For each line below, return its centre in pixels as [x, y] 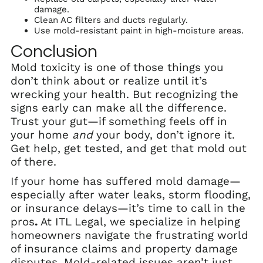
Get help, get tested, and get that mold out [129, 148]
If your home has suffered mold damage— [126, 181]
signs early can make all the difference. [119, 108]
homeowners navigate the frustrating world [129, 235]
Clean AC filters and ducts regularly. [111, 20]
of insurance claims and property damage [124, 249]
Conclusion [54, 51]
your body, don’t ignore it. [164, 135]
